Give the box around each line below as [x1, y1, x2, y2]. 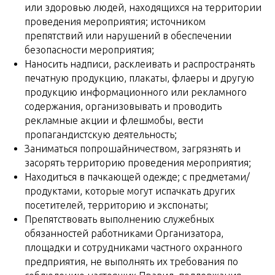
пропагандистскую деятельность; [25, 129, 177, 140]
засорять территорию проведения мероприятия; [25, 157, 251, 168]
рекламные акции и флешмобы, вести [25, 115, 203, 126]
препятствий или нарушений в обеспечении [25, 30, 231, 41]
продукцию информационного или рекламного [25, 87, 247, 98]
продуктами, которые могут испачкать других [25, 185, 235, 196]
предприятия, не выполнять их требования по [25, 256, 238, 267]
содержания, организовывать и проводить [25, 101, 222, 112]
